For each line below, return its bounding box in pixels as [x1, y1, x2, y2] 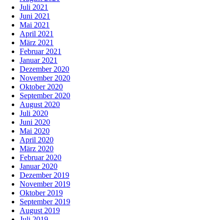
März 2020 [20, 144, 54, 153]
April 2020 [20, 136, 54, 144]
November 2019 [20, 180, 70, 189]
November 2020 [20, 74, 70, 82]
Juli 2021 [20, 3, 48, 12]
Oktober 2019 [20, 189, 63, 197]
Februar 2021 [20, 47, 61, 56]
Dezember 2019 [20, 171, 69, 180]
